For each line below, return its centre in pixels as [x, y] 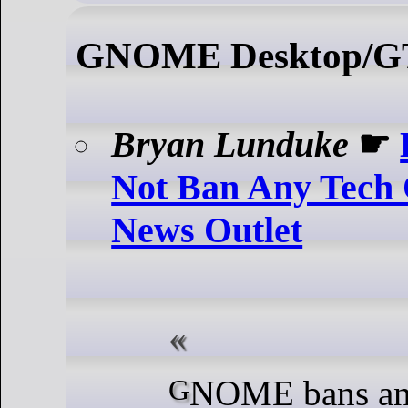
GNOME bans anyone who [179, 389]
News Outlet [207, 229]
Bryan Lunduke [230, 144]
